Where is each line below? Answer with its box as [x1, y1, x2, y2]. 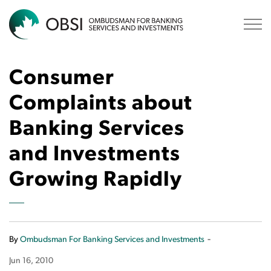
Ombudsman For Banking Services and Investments [20, 235, 204, 244]
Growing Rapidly [9, 170, 182, 191]
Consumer [9, 68, 114, 90]
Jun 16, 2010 [9, 256, 53, 266]
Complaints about [9, 94, 192, 115]
